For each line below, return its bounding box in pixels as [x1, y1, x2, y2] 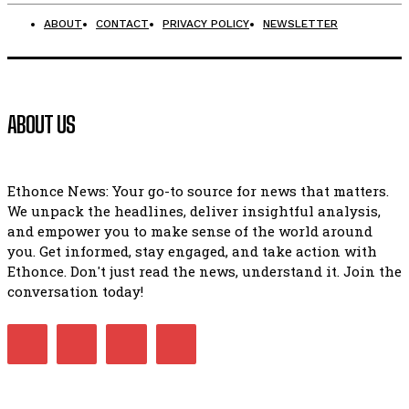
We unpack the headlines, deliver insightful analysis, [7, 202, 381, 220]
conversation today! [7, 282, 143, 300]
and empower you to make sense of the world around [7, 222, 372, 240]
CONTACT [96, 17, 149, 30]
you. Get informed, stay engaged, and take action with [7, 242, 377, 260]
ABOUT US [7, 111, 75, 138]
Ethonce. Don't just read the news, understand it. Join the [7, 262, 402, 280]
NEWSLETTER [263, 17, 338, 30]
